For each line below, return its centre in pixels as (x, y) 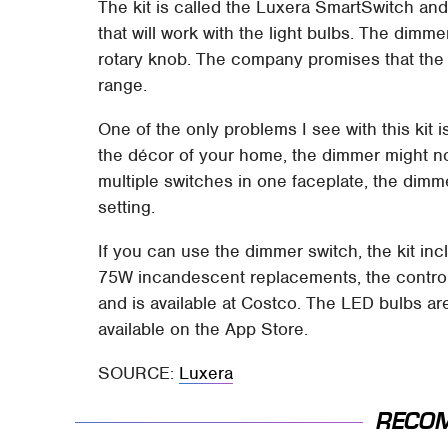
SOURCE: (139, 372)
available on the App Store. (203, 328)
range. (123, 84)
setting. (127, 206)
